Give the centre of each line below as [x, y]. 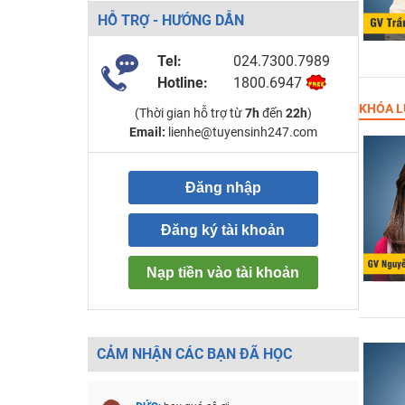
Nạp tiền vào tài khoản [223, 273]
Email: [147, 132]
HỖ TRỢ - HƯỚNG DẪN [170, 20]
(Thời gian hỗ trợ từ [189, 113]
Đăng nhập [223, 188]
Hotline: [182, 83]
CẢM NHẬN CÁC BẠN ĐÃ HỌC [194, 354]
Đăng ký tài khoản [223, 230]
